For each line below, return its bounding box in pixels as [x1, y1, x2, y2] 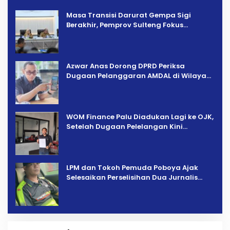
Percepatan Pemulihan [66, 29, 148, 40]
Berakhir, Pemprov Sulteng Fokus [66, 20, 183, 30]
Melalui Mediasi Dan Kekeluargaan [66, 182, 192, 192]
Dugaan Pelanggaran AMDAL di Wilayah [66, 70, 211, 81]
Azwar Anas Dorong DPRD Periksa [66, 61, 185, 71]
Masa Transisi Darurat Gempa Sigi [66, 10, 191, 20]
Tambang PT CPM [66, 80, 130, 90]
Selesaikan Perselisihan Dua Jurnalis [66, 172, 198, 182]
